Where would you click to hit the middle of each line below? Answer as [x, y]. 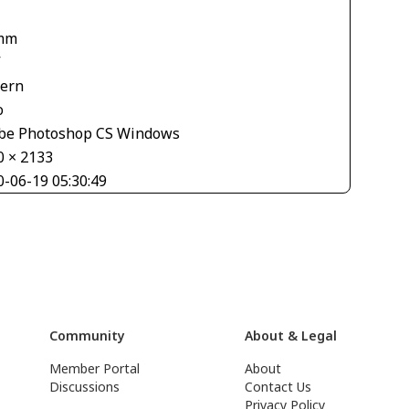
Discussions [85, 387]
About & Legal [291, 336]
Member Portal [95, 369]
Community [88, 336]
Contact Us [278, 387]
